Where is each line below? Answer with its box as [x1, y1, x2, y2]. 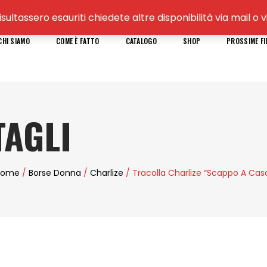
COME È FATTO [55, 35, 100, 46]
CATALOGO [125, 35, 157, 46]
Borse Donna [28, 167, 81, 179]
